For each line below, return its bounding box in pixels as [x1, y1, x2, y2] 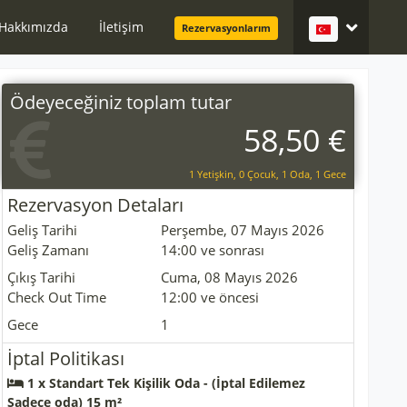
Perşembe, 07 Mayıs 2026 [161, 221, 325, 239]
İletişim [99, 18, 144, 35]
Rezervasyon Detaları [7, 193, 184, 217]
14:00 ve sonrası [161, 241, 265, 259]
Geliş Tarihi [7, 221, 77, 239]
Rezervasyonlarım [182, 22, 271, 35]
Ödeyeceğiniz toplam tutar [10, 90, 232, 114]
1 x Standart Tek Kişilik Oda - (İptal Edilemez [24, 374, 305, 392]
